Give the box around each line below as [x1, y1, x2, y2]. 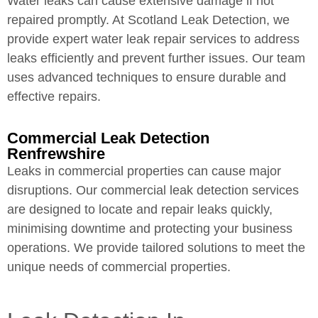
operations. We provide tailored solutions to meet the [7, 241, 305, 256]
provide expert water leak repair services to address [7, 31, 300, 46]
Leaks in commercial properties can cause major [7, 164, 281, 179]
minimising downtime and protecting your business [7, 221, 292, 236]
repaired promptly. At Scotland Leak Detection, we [7, 12, 290, 27]
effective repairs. [7, 89, 101, 104]
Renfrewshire [7, 145, 105, 163]
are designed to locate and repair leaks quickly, [7, 202, 273, 217]
